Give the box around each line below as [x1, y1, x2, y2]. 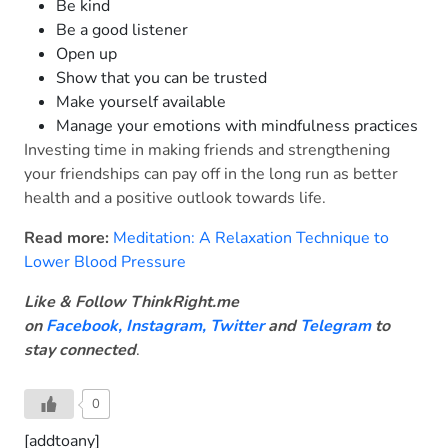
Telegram [300, 315, 371, 338]
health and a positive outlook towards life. [24, 187, 334, 210]
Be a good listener [56, 19, 196, 42]
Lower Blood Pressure [24, 251, 186, 274]
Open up [56, 43, 121, 66]
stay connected [24, 339, 136, 362]
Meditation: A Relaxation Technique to [113, 227, 389, 250]
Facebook [46, 315, 118, 338]
